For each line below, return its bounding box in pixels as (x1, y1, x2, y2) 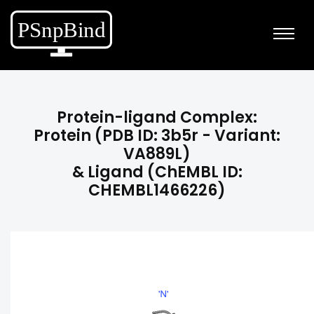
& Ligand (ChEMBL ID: (71, 161, 243, 183)
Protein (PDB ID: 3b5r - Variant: (34, 125, 280, 146)
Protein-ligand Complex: (57, 107, 257, 128)
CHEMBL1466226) (88, 179, 226, 201)
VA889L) (123, 143, 191, 165)
